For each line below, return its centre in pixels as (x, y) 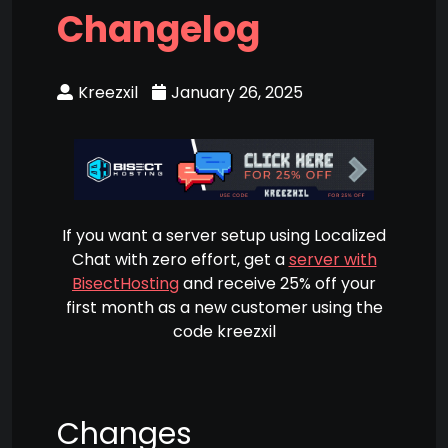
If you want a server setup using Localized (224, 235)
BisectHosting (125, 283)
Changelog (158, 29)
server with (332, 259)
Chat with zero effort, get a (180, 259)
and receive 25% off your (277, 283)
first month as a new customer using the (224, 307)
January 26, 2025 (237, 92)
